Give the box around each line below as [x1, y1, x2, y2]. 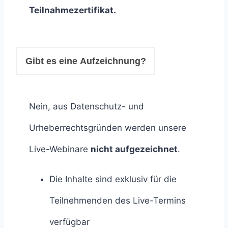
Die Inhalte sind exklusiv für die [49, 174, 177, 184]
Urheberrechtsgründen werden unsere [29, 122, 186, 133]
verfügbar [49, 216, 90, 227]
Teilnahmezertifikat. [29, 5, 116, 15]
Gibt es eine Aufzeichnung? [25, 55, 146, 66]
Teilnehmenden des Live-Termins [49, 195, 186, 206]
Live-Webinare [29, 144, 91, 154]
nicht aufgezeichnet [91, 144, 178, 154]
